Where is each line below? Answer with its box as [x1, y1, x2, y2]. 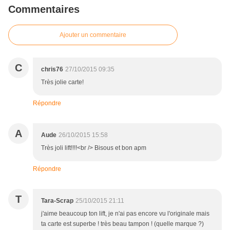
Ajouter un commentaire [60, 31, 126, 39]
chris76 [41, 66, 63, 73]
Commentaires [8, 4, 80, 15]
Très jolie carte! [41, 79, 84, 86]
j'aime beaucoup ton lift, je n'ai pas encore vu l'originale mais [41, 210, 209, 218]
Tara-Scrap [41, 197, 73, 205]
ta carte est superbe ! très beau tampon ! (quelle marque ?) [41, 220, 204, 228]
